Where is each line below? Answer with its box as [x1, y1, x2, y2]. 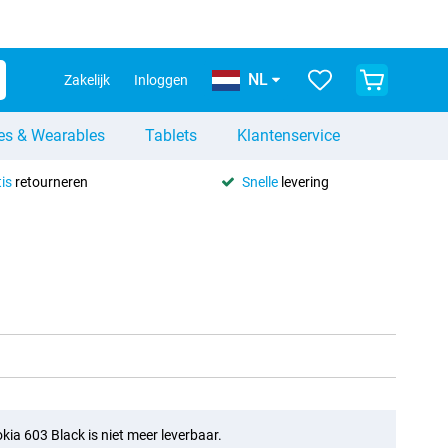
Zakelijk [64, 72, 110, 88]
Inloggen [134, 72, 188, 88]
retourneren [11, 173, 88, 190]
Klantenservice [237, 126, 340, 145]
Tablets [145, 126, 197, 145]
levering [277, 173, 329, 190]
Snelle [241, 173, 278, 190]
